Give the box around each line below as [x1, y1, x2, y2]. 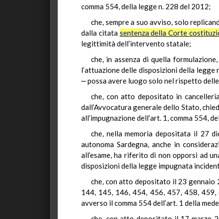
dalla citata [81, 28, 120, 37]
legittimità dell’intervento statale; [81, 39, 191, 48]
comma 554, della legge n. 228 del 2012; [81, 2, 211, 11]
